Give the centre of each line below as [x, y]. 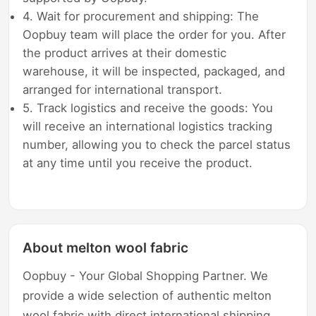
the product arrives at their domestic [125, 53]
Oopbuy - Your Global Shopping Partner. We [146, 276]
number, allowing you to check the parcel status [157, 144]
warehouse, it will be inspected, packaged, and [154, 71]
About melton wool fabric [106, 248]
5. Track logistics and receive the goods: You [148, 108]
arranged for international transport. [123, 89]
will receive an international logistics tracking [148, 126]
